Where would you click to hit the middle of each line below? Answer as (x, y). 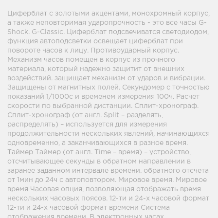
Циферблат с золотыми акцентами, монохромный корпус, (109, 14)
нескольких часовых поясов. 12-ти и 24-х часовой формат (108, 199)
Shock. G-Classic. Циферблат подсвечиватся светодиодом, (108, 32)
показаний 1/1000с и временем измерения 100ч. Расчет (103, 97)
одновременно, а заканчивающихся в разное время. (98, 143)
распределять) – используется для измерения (87, 125)
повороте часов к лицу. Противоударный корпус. (93, 51)
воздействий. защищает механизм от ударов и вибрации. (106, 78)
